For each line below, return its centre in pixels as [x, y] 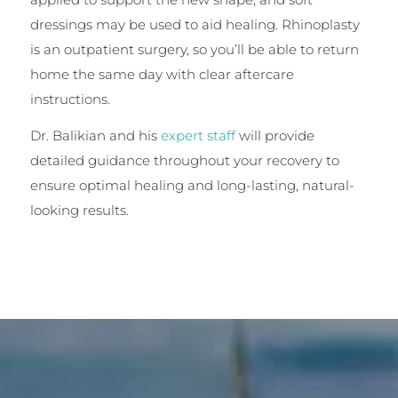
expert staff [198, 136]
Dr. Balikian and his [95, 136]
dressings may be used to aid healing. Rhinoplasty [195, 25]
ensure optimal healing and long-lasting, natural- [192, 186]
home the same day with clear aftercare [162, 75]
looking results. [79, 211]
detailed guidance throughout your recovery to [184, 161]
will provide [275, 136]
